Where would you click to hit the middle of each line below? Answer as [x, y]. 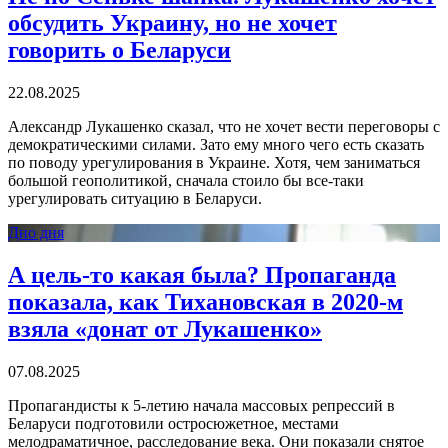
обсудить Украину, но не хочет [172, 23]
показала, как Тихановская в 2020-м [205, 302]
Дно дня [36, 233]
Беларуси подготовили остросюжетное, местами [173, 423]
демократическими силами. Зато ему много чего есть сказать [216, 145]
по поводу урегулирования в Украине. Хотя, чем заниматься [214, 163]
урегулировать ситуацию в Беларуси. [135, 199]
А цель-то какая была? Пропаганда [202, 275]
